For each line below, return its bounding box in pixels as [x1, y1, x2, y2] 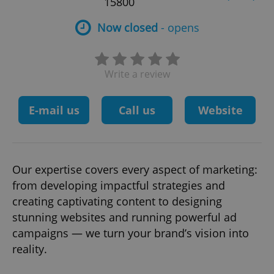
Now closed [97, 20, 158, 35]
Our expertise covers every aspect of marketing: [12, 162, 257, 177]
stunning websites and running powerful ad [12, 210, 237, 224]
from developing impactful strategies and [12, 178, 225, 193]
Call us [119, 103, 155, 117]
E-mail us [28, 103, 80, 117]
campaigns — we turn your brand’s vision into [12, 226, 249, 240]
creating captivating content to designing [12, 194, 222, 209]
